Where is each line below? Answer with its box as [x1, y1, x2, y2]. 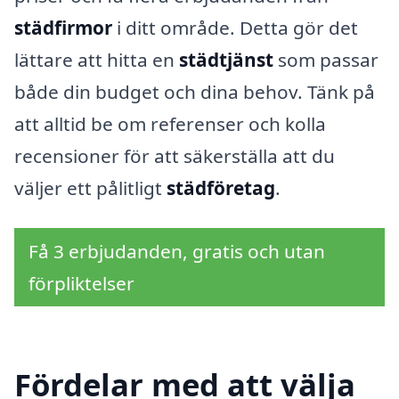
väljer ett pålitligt [14, 175, 167, 200]
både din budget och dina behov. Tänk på [14, 78, 375, 104]
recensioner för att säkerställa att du [14, 142, 335, 168]
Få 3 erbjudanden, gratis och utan [28, 239, 325, 265]
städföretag [167, 175, 275, 200]
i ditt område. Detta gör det [112, 14, 358, 40]
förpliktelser [28, 271, 134, 297]
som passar [273, 46, 379, 72]
